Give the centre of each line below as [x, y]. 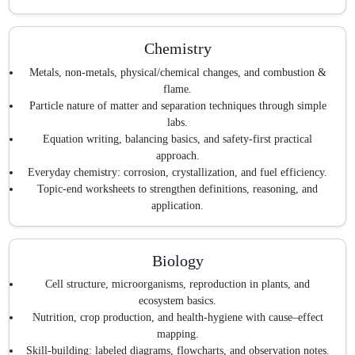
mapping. [177, 334]
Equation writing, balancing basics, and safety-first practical [177, 139]
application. [177, 205]
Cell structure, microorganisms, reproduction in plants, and [177, 284]
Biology [177, 260]
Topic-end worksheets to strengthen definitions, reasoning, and [177, 189]
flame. [177, 89]
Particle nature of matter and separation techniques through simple [177, 105]
